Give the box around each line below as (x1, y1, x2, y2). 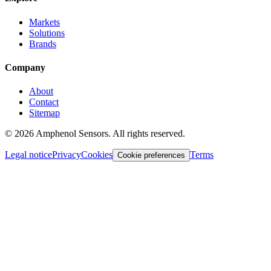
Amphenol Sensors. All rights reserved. (34, 128, 185, 139)
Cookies (81, 149, 113, 160)
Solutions (29, 27, 65, 38)
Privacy (52, 149, 81, 160)
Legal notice (5, 149, 52, 160)
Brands (29, 38, 56, 49)
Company (5, 62, 45, 73)
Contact (29, 97, 59, 108)
